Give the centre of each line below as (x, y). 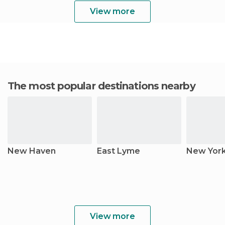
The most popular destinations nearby (105, 86)
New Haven (32, 151)
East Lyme (119, 151)
